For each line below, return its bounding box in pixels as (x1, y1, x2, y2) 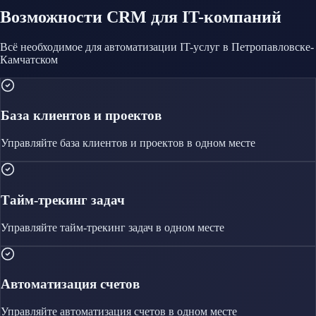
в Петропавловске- (223, 40, 314, 53)
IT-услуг (180, 40, 220, 53)
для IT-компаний (151, 7, 281, 26)
